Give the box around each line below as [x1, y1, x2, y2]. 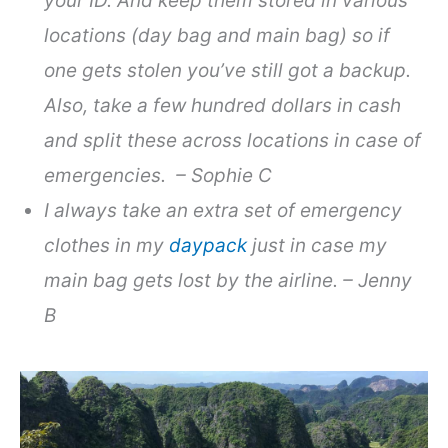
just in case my [247, 234, 388, 258]
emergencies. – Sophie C [44, 164, 273, 188]
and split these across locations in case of [44, 129, 422, 153]
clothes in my [44, 234, 170, 258]
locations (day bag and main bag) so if [44, 24, 391, 48]
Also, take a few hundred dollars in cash [44, 94, 402, 118]
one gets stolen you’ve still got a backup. [44, 59, 412, 83]
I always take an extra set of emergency [44, 199, 403, 223]
